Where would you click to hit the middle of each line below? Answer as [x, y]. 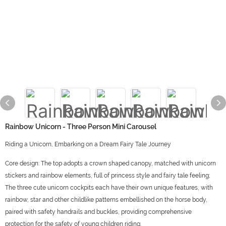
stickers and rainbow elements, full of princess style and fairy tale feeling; [107, 176]
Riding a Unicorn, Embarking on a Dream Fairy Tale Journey [88, 144]
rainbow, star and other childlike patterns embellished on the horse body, [106, 200]
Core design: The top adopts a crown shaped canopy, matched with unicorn [110, 163]
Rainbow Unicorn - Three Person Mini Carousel [81, 127]
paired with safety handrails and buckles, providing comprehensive [98, 212]
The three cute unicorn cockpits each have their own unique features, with [109, 188]
